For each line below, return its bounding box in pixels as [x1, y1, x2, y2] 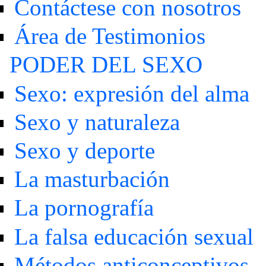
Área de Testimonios [14, 23, 205, 49]
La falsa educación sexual [14, 223, 254, 249]
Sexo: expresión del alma [14, 80, 249, 106]
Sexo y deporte [14, 138, 155, 163]
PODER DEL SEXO [9, 52, 202, 78]
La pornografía [14, 195, 154, 221]
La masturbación [14, 166, 170, 192]
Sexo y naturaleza [14, 109, 180, 135]
